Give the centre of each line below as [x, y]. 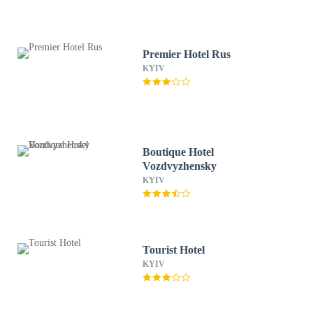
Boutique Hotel [179, 152]
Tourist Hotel [174, 250]
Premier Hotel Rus [187, 54]
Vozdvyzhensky [180, 166]
